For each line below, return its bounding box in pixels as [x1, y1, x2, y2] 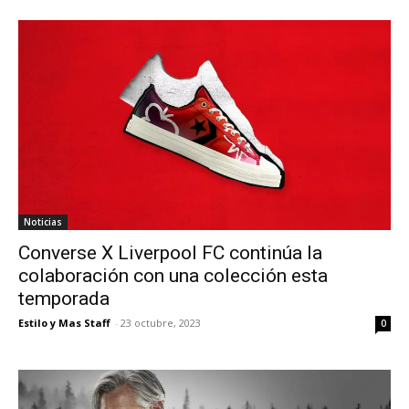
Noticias [24, 215, 62, 228]
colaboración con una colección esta [18, 264, 328, 287]
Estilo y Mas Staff [18, 315, 110, 330]
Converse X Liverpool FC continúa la [18, 241, 322, 264]
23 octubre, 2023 [121, 315, 201, 330]
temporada [18, 287, 110, 309]
